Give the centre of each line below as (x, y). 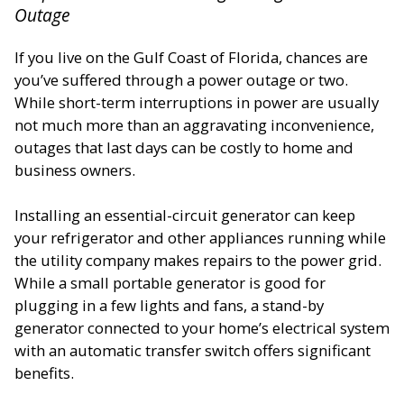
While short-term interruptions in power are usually (197, 103)
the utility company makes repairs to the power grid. (198, 261)
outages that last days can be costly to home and (184, 148)
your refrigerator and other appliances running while (200, 238)
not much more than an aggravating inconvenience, (194, 125)
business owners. (75, 170)
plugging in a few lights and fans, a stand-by (169, 306)
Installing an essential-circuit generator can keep (185, 216)
